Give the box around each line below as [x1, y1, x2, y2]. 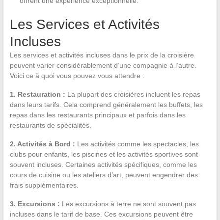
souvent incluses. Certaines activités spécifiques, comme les [9, 160, 197, 168]
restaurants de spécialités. [9, 121, 91, 129]
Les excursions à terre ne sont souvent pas [59, 199, 196, 208]
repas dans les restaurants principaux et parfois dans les [9, 110, 186, 119]
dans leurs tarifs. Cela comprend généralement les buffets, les [9, 100, 203, 109]
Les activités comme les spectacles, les [75, 139, 199, 148]
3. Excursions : [9, 199, 60, 208]
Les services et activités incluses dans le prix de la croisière [9, 51, 194, 59]
